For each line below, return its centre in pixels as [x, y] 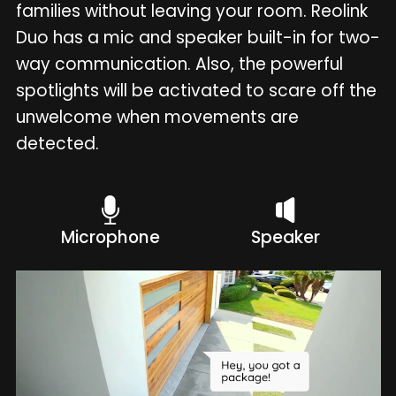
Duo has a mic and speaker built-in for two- [198, 37]
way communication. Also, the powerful [179, 64]
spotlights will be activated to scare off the [196, 90]
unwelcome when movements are [157, 117]
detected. [57, 143]
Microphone [111, 237]
